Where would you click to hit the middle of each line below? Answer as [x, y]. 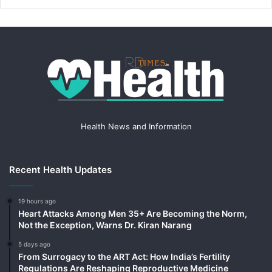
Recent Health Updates [60, 169]
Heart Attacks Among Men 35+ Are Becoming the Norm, [133, 213]
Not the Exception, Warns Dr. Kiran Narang [105, 225]
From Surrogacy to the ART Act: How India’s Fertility [124, 256]
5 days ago [34, 244]
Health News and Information [136, 126]
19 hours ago [37, 201]
